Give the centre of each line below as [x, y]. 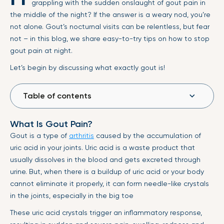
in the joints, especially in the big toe [72, 195]
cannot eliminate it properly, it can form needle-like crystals [109, 183]
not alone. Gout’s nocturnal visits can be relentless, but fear [110, 26]
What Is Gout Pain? [51, 124]
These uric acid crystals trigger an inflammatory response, [106, 212]
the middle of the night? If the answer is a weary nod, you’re [110, 14]
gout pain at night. [41, 50]
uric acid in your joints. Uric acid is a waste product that [102, 147]
